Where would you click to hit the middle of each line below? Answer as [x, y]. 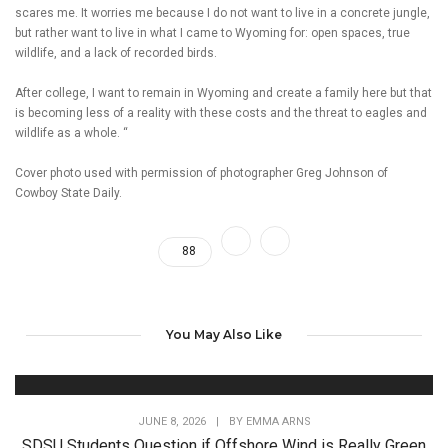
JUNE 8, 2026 [171, 421]
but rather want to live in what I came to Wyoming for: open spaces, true [212, 32]
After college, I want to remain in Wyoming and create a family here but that [223, 92]
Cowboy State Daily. [68, 192]
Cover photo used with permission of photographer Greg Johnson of [201, 172]
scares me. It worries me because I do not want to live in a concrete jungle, [222, 12]
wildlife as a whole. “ [71, 132]
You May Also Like [224, 334]
